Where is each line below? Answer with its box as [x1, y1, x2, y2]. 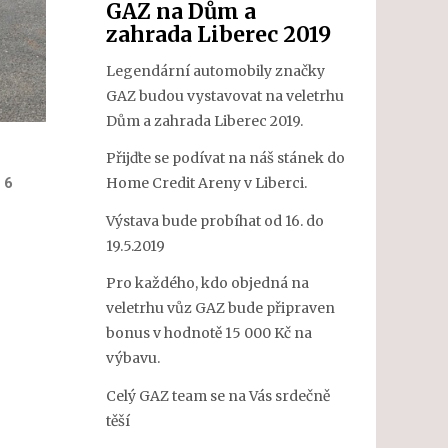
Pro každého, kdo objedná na [106, 274, 309, 292]
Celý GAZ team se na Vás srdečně [106, 386, 330, 405]
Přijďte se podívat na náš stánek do [106, 149, 345, 167]
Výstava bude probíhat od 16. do [106, 211, 324, 230]
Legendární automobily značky [106, 61, 325, 80]
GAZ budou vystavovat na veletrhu [106, 86, 344, 105]
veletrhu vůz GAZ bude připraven [106, 299, 335, 317]
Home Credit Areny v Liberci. [106, 174, 307, 192]
